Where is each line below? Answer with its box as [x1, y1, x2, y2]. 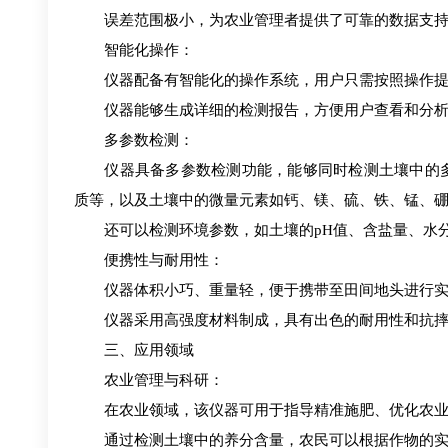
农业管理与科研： [74, 372, 224, 389]
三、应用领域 [74, 342, 194, 359]
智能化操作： [74, 42, 194, 59]
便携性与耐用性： [74, 252, 224, 269]
